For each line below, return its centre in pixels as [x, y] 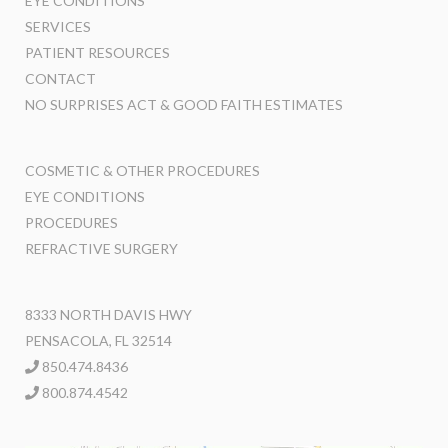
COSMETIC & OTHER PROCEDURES [142, 171]
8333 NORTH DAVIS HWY [108, 315]
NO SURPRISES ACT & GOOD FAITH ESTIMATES [184, 105]
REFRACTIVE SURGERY [101, 249]
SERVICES [58, 27]
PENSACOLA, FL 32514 [98, 341]
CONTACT [60, 79]
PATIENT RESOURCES [97, 53]
